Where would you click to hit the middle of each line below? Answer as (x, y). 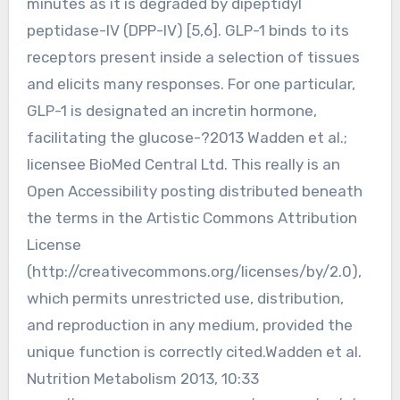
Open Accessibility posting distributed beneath (194, 191)
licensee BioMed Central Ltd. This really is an (183, 164)
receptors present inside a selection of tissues (193, 57)
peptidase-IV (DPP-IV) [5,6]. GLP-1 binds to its (187, 30)
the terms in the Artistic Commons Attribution (192, 217)
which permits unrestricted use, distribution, (185, 298)
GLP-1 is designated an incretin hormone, (171, 110)
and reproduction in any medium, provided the (189, 325)
